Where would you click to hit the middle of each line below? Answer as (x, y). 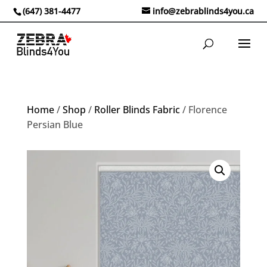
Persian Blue (55, 125)
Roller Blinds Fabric (137, 110)
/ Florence (203, 110)
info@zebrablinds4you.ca (203, 11)
